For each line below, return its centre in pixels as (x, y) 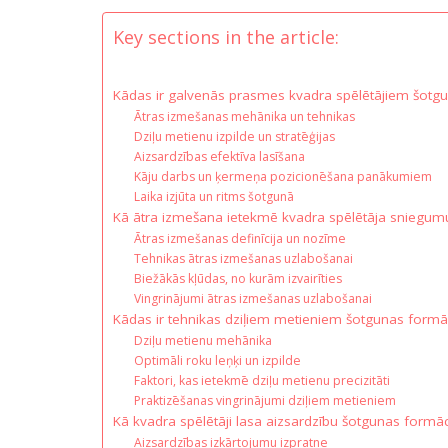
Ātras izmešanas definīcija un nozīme (240, 238)
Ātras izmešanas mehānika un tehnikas (245, 116)
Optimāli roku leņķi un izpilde (218, 360)
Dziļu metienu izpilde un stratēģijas (235, 136)
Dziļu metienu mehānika (203, 340)
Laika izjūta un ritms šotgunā (214, 196)
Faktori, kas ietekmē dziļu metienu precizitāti (262, 380)
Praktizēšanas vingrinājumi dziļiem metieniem (265, 400)
